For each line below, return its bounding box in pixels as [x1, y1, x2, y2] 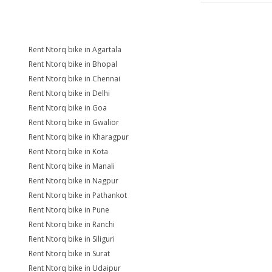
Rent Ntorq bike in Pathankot [29, 190, 127, 200]
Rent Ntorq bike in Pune [29, 205, 109, 215]
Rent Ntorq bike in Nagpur [29, 175, 118, 186]
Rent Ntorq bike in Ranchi [29, 219, 115, 229]
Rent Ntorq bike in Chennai [29, 73, 120, 84]
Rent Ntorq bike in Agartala [29, 44, 121, 55]
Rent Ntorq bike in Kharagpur [29, 132, 129, 142]
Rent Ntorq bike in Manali [29, 161, 115, 171]
